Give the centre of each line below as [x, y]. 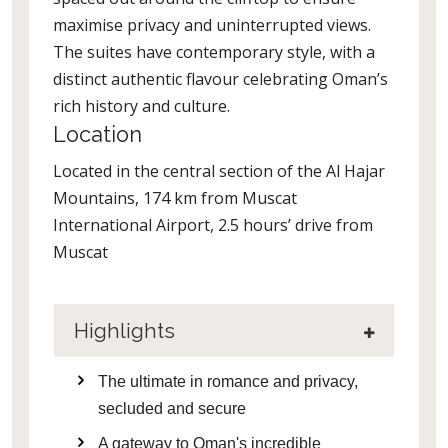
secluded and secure [172, 408]
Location [97, 134]
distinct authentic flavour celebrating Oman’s [220, 79]
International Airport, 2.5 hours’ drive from [213, 225]
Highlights [124, 330]
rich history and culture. [143, 106]
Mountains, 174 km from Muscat [175, 198]
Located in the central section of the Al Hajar [219, 171]
